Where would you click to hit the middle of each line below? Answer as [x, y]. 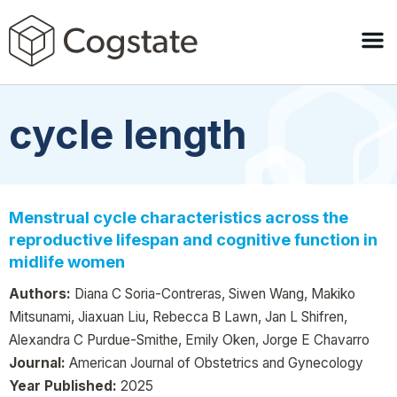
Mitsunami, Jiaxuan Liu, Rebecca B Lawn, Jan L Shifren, [178, 316]
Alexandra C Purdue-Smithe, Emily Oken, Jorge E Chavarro [189, 339]
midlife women [67, 261]
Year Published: [63, 385]
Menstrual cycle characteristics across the [179, 217]
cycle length [128, 135]
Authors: [40, 293]
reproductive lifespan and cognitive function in [193, 239]
